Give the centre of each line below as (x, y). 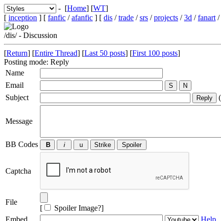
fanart (207, 18)
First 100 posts (155, 53)
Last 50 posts (105, 53)
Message (19, 121)
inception (23, 18)
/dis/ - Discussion (31, 35)
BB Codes (22, 144)
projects (166, 18)
